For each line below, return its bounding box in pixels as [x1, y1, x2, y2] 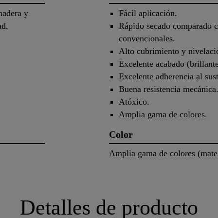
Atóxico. [119, 97, 149, 107]
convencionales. [119, 34, 175, 44]
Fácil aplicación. [119, 8, 177, 18]
